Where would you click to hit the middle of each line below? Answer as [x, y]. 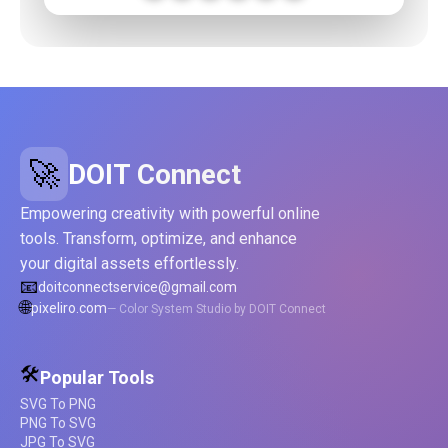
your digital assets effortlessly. [129, 264]
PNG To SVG [58, 423]
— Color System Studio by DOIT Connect [216, 308]
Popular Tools [97, 377]
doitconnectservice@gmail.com [137, 286]
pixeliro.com [69, 308]
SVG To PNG [58, 404]
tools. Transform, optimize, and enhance [158, 239]
